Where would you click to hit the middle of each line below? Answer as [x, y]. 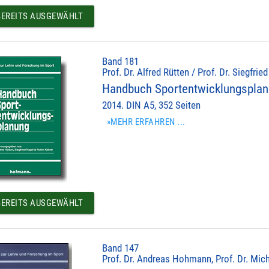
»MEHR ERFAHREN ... [146, 122]
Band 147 [121, 249]
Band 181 [121, 61]
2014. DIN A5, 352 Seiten [152, 105]
